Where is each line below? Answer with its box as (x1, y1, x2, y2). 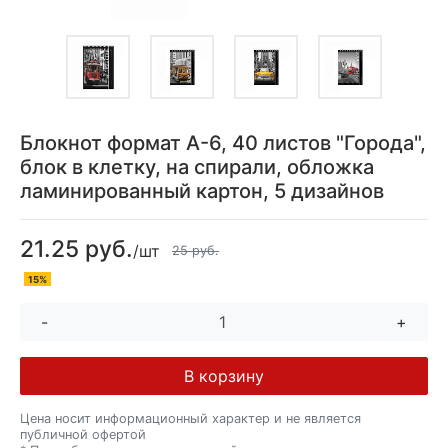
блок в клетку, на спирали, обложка (20, 154, 374, 179)
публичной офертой (20, 426, 146, 442)
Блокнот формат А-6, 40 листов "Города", (20, 130, 426, 155)
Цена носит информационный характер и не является (20, 410, 361, 426)
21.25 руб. (20, 234, 133, 263)
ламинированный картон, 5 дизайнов (20, 178, 384, 203)
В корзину (184, 365, 264, 386)
